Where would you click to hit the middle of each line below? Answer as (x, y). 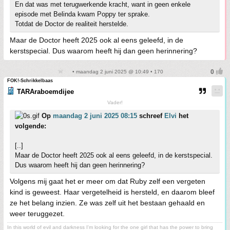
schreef (151, 116)
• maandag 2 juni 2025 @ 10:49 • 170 (117, 72)
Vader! (115, 102)
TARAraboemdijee (45, 92)
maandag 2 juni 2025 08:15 (95, 116)
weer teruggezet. (37, 214)
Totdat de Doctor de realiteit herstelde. (72, 24)
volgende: (31, 126)
